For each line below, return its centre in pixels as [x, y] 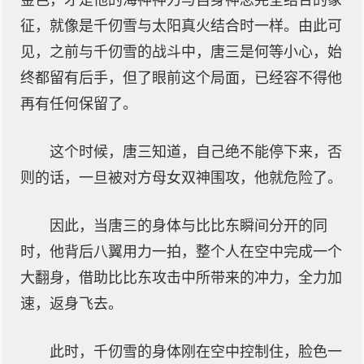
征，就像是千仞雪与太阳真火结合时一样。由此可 [181, 26]
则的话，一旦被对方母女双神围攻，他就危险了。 [181, 178]
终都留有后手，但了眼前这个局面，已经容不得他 [181, 78]
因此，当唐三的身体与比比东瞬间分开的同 [188, 226]
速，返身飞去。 [71, 304]
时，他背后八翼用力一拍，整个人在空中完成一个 [181, 252]
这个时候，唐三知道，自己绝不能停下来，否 [196, 152]
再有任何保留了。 [79, 104]
